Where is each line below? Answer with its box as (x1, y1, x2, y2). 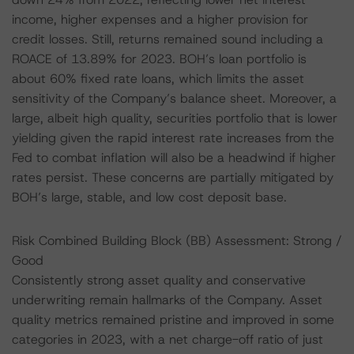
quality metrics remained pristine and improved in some (12, 311, 334, 328)
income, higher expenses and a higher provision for (12, 11, 308, 28)
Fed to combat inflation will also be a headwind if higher (12, 149, 336, 166)
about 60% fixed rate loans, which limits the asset (12, 70, 304, 87)
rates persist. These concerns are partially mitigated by (12, 169, 333, 186)
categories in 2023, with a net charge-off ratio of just (12, 331, 323, 348)
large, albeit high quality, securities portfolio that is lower (12, 110, 337, 126)
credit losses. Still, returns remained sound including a (12, 31, 323, 47)
